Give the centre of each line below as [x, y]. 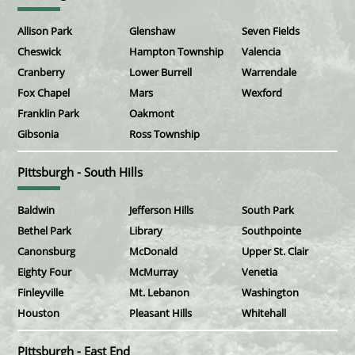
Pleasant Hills [161, 313]
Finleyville [40, 293]
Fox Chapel [44, 93]
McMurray [154, 272]
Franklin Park [48, 114]
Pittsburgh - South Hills [80, 172]
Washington [270, 293]
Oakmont [152, 114]
